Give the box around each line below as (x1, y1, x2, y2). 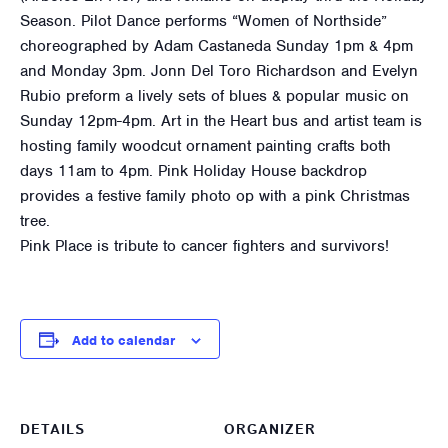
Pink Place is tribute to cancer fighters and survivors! (20, 235, 389, 256)
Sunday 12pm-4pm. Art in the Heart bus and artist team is (20, 110, 422, 131)
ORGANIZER (224, 419, 316, 440)
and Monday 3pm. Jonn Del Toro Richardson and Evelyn (20, 60, 418, 81)
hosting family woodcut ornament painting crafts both (20, 135, 391, 156)
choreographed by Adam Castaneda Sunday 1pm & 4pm (20, 35, 413, 56)
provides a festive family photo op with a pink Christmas (20, 185, 410, 206)
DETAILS (20, 419, 85, 440)
